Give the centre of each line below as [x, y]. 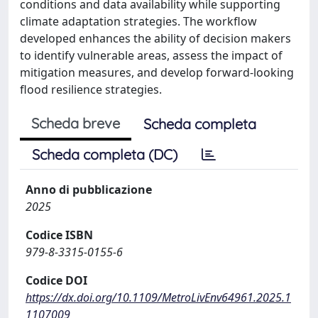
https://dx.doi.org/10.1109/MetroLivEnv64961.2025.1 [158, 297]
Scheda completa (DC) [105, 154]
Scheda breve [76, 123]
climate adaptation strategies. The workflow [138, 21]
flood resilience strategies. [91, 89]
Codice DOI [56, 280]
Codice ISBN [59, 235]
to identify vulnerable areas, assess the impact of [151, 55]
